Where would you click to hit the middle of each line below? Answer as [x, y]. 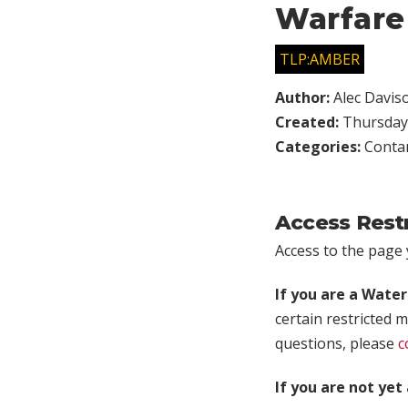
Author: [304, 97]
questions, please [337, 343]
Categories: [320, 146]
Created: [309, 122]
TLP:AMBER [320, 59]
